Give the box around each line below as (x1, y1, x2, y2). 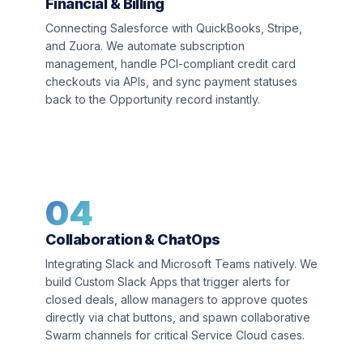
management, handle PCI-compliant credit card (45, 57, 296, 70)
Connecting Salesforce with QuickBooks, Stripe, (45, 21, 302, 35)
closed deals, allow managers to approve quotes (45, 293, 308, 306)
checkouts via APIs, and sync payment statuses (45, 75, 297, 88)
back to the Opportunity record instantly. (45, 92, 260, 106)
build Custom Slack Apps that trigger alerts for (45, 275, 290, 288)
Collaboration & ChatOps (45, 231, 220, 248)
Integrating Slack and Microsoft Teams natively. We (45, 257, 318, 271)
